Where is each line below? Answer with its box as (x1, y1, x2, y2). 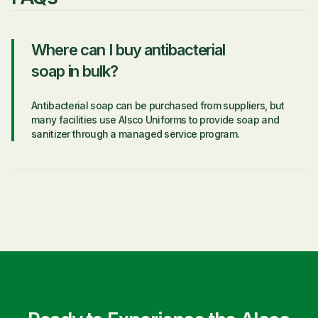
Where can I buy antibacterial (31, 40, 226, 59)
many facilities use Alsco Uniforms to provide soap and (31, 114, 280, 126)
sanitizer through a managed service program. (31, 128, 240, 140)
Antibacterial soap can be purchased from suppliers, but (31, 99, 285, 111)
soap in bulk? (31, 62, 118, 80)
